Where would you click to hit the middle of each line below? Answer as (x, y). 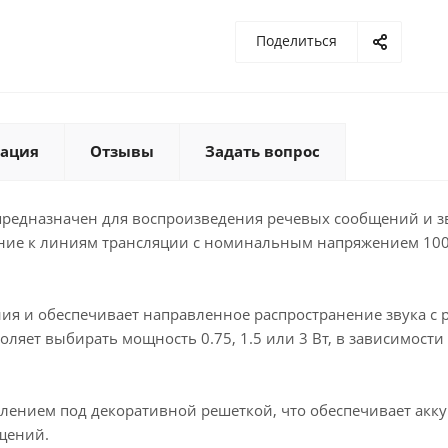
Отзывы (122, 151)
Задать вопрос (262, 151)
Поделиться (296, 40)
